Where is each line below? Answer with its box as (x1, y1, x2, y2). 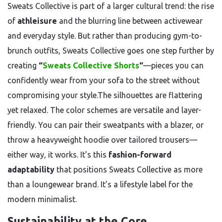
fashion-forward (109, 150, 171, 159)
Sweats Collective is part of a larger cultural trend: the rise (7, 1, 214, 10)
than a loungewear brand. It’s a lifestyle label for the (7, 180, 193, 189)
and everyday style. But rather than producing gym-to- (7, 31, 202, 40)
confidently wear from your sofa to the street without (7, 76, 200, 85)
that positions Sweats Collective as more (55, 165, 203, 174)
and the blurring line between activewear (57, 16, 203, 25)
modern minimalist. (7, 195, 77, 204)
